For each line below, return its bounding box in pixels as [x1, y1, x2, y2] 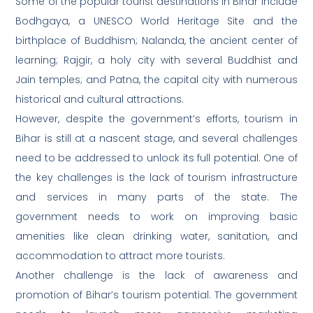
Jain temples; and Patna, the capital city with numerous [15, 73, 298, 87]
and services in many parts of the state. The [15, 190, 298, 205]
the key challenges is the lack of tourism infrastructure [15, 170, 298, 185]
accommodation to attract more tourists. [15, 249, 226, 263]
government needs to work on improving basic [15, 210, 298, 224]
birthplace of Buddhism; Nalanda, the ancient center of [15, 34, 298, 48]
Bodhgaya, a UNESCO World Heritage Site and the [15, 14, 298, 29]
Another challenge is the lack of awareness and [15, 268, 298, 283]
